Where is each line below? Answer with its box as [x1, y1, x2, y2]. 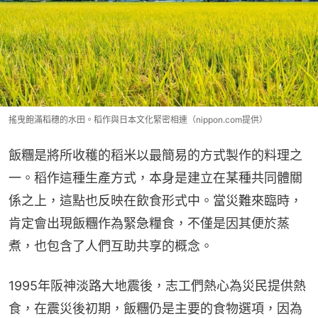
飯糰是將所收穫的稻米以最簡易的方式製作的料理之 [9, 148, 302, 163]
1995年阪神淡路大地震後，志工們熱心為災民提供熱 [9, 278, 306, 294]
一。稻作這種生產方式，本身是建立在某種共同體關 [9, 170, 302, 186]
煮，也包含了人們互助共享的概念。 [9, 238, 213, 254]
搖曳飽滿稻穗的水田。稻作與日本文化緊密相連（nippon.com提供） [9, 114, 268, 126]
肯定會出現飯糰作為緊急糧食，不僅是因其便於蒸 [9, 216, 290, 231]
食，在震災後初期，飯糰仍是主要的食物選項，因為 [9, 301, 302, 317]
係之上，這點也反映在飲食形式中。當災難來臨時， [9, 193, 302, 209]
